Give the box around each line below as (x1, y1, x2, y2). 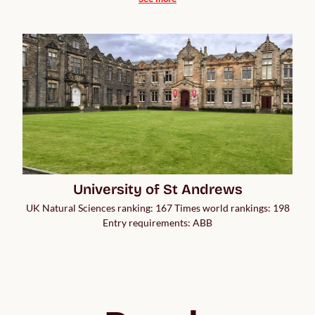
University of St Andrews (72, 181, 243, 198)
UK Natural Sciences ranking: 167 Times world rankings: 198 (25, 202, 290, 214)
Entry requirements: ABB (103, 217, 212, 229)
